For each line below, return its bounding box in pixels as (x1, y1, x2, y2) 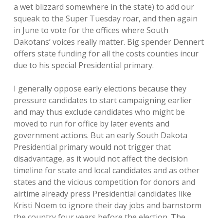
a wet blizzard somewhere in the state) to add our (14, 1, 194, 12)
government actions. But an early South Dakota (14, 130, 187, 141)
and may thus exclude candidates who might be (14, 107, 185, 117)
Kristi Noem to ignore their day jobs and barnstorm (14, 200, 201, 211)
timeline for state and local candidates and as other (14, 165, 200, 176)
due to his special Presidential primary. (14, 60, 154, 71)
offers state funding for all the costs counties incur (14, 48, 199, 59)
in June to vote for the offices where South (14, 25, 168, 36)
